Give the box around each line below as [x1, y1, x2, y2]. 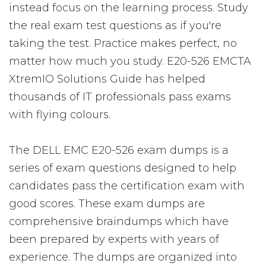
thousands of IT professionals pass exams [9, 90, 231, 103]
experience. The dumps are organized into [9, 251, 237, 264]
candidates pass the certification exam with [9, 179, 245, 192]
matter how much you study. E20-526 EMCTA [9, 55, 251, 68]
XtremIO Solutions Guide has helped [9, 72, 205, 85]
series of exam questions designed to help [9, 161, 236, 175]
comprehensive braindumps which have [9, 215, 229, 228]
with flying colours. [9, 108, 110, 121]
